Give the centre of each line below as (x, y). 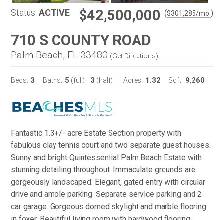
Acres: (133, 80)
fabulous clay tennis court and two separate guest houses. (111, 145)
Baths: (53, 80)
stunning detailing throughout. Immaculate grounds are (103, 170)
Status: (24, 13)
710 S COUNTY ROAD (81, 40)
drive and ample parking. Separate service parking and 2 (106, 194)
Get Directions (134, 56)
